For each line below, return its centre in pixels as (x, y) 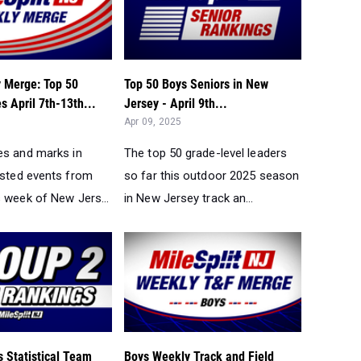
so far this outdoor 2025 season (212, 175)
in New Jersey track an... (189, 198)
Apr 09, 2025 (153, 121)
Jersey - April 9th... (176, 103)
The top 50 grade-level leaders (206, 153)
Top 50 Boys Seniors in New (196, 84)
